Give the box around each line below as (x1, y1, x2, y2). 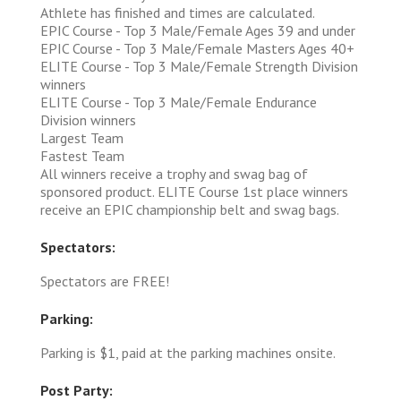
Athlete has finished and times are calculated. (40, 3, 315, 21)
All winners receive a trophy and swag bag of (40, 164, 308, 183)
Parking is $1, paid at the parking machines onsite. (40, 343, 336, 362)
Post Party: (40, 380, 113, 399)
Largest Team (40, 128, 124, 147)
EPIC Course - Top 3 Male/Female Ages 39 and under (40, 21, 355, 39)
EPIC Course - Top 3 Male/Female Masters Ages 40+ (40, 38, 354, 57)
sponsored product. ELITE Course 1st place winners (40, 182, 348, 200)
